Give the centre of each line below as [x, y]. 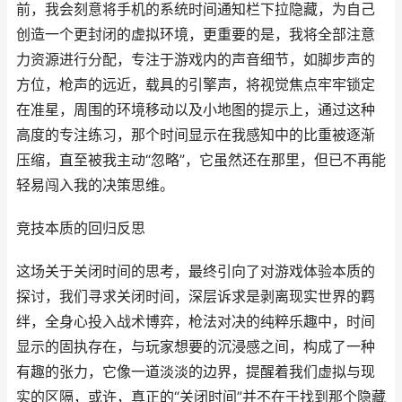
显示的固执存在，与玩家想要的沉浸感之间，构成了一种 [196, 347]
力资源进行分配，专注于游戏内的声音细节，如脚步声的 [196, 60]
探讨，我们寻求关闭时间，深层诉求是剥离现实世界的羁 [196, 297]
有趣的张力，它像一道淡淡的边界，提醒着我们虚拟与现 [196, 372]
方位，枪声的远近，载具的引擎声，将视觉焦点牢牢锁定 [196, 85]
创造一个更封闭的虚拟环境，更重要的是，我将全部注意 [196, 35]
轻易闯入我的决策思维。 [95, 185]
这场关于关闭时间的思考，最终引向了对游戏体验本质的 [196, 271]
